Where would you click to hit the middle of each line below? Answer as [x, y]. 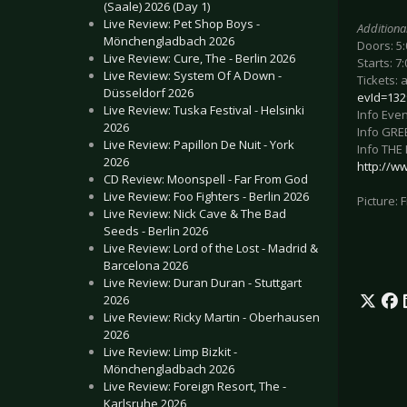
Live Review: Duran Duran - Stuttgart [203, 283]
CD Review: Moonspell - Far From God [206, 179]
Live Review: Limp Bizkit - [170, 352]
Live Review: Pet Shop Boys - [182, 24]
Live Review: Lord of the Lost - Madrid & [211, 248]
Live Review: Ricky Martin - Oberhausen [212, 317]
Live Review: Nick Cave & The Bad [195, 213]
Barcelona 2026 [146, 265]
